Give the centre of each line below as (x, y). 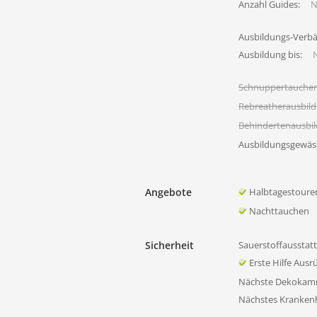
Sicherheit (169, 245)
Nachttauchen (279, 211)
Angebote (168, 192)
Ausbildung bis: (270, 54)
